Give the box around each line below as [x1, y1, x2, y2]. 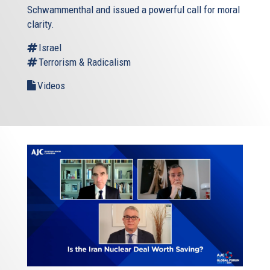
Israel [39, 42, 61, 54]
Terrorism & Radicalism [39, 56, 131, 69]
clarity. [27, 18, 54, 31]
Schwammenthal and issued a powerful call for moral [27, 4, 240, 16]
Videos [37, 80, 65, 92]
